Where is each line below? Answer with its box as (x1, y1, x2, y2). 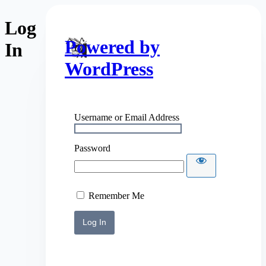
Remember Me (88, 190, 145, 201)
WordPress (65, 58, 154, 80)
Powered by (65, 36, 160, 58)
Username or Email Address (74, 112, 180, 122)
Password (74, 142, 111, 153)
